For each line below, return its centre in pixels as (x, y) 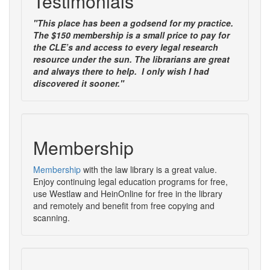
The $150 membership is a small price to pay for (131, 35)
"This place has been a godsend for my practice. (133, 23)
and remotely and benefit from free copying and (124, 205)
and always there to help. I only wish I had (121, 71)
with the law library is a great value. (149, 169)
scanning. (52, 217)
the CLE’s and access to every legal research (126, 47)
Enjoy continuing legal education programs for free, (130, 181)
